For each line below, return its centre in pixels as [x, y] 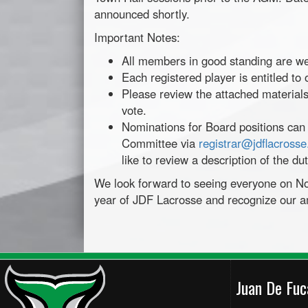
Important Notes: [137, 37]
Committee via [160, 143]
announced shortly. [142, 14]
